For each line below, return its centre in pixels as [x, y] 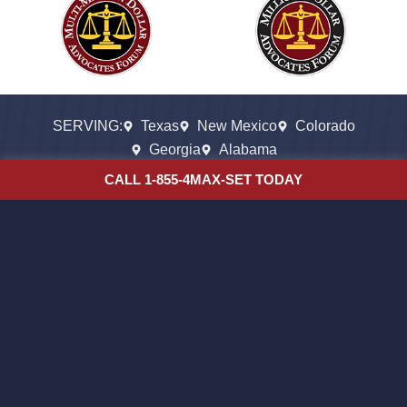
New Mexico [237, 125]
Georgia [174, 149]
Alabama [248, 149]
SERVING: [87, 125]
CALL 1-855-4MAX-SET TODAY [203, 179]
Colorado [325, 125]
